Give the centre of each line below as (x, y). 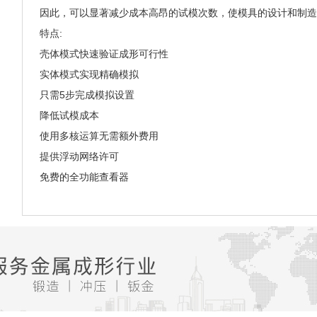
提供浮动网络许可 (79, 156)
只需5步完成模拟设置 (87, 95)
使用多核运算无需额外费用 (99, 136)
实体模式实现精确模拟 (89, 74)
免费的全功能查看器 (84, 177)
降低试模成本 (69, 115)
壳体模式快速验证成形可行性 (104, 54)
